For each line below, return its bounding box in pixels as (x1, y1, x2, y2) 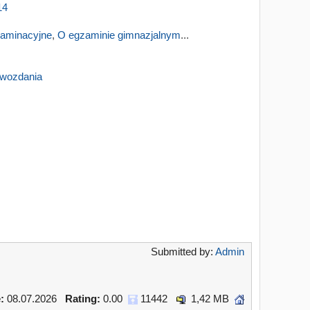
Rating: (65, 293, 103, 304)
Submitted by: (151, 246, 215, 257)
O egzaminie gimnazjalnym (57, 29, 181, 41)
